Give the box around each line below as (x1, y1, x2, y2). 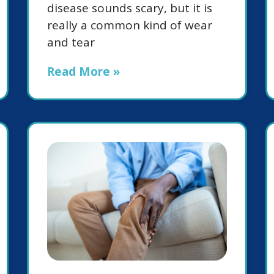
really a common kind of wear (47, 17, 212, 34)
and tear (47, 34, 95, 51)
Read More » (47, 64, 120, 80)
